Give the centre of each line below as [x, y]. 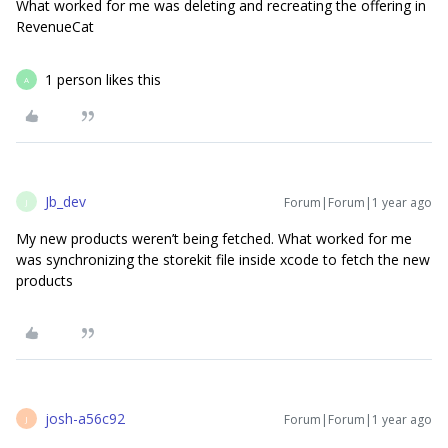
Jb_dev [65, 202]
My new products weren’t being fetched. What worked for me [214, 239]
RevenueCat [55, 27]
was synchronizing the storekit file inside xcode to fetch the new [223, 260]
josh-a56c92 [85, 419]
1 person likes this [103, 80]
